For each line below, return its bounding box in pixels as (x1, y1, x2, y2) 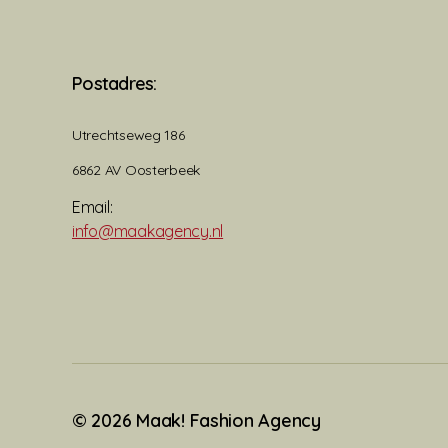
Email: (72, 197, 113, 218)
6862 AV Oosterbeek (72, 161, 201, 180)
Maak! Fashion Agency (136, 409, 321, 433)
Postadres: (72, 72, 157, 96)
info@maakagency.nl (72, 221, 224, 242)
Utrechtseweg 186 (72, 126, 185, 145)
